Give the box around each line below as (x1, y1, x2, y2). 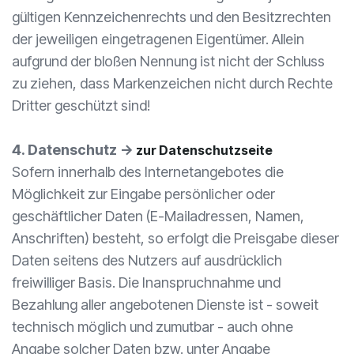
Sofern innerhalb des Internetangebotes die (12, 164, 284, 180)
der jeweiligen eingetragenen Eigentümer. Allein (12, 31, 304, 47)
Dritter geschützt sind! (12, 97, 150, 114)
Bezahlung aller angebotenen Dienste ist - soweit (12, 296, 318, 313)
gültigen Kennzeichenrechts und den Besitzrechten (12, 9, 331, 25)
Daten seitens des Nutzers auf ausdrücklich (12, 252, 282, 269)
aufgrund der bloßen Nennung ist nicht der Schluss (12, 53, 325, 70)
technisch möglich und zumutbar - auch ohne (12, 318, 293, 335)
